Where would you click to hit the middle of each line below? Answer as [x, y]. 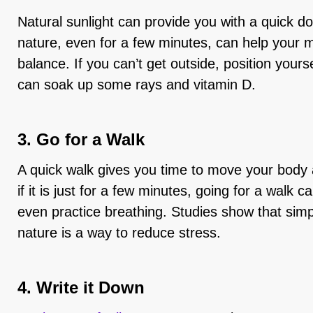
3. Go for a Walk [81, 139]
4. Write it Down [81, 287]
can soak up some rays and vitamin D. [137, 85]
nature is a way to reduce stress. [119, 233]
